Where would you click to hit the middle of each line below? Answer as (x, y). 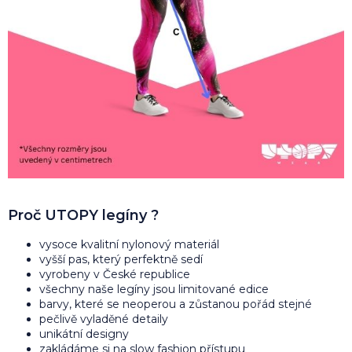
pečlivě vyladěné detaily (104, 319)
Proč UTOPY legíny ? (83, 215)
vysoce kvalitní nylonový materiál (129, 244)
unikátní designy (84, 334)
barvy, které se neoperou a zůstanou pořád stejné (176, 304)
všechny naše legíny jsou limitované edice (154, 289)
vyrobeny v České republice (115, 274)
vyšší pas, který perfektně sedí (121, 259)
